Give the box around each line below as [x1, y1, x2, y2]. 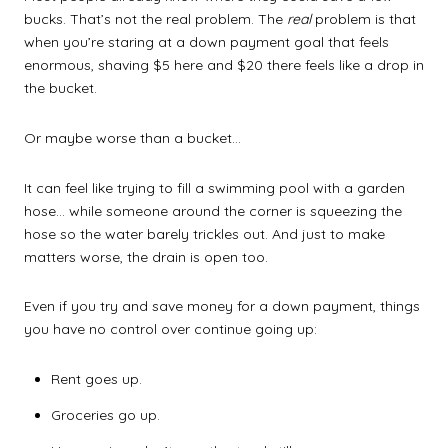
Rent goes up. [50, 369, 142, 388]
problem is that [311, 10, 416, 29]
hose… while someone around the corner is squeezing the [24, 201, 402, 220]
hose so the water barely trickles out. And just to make [24, 224, 385, 243]
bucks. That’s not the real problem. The [24, 10, 287, 29]
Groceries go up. [50, 406, 160, 425]
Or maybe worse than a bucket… [24, 128, 241, 147]
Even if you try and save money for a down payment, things [24, 297, 420, 316]
